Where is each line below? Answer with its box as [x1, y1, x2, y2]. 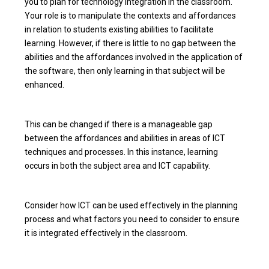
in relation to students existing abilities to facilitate [25, 24, 214, 34]
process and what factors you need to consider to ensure [25, 214, 240, 224]
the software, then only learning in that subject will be [25, 65, 226, 76]
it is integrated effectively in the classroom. [25, 228, 188, 238]
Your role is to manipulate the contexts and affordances [25, 10, 237, 20]
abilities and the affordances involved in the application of [25, 52, 243, 62]
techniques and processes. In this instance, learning [25, 147, 219, 157]
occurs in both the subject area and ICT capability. [25, 160, 211, 171]
